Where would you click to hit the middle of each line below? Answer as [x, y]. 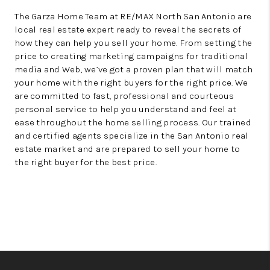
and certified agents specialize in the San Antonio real [132, 136]
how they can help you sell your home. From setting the [133, 43]
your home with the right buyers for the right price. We [131, 83]
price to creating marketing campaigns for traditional [131, 56]
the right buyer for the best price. [86, 162]
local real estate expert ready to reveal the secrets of [128, 30]
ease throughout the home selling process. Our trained [133, 122]
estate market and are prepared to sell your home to [127, 149]
